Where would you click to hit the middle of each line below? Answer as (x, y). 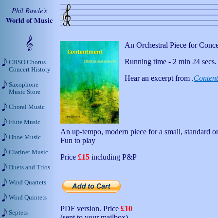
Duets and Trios (29, 167)
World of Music (29, 20)
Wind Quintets (28, 198)
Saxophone (24, 85)
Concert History (30, 70)
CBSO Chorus (27, 62)
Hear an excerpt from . (159, 78)
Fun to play (78, 140)
